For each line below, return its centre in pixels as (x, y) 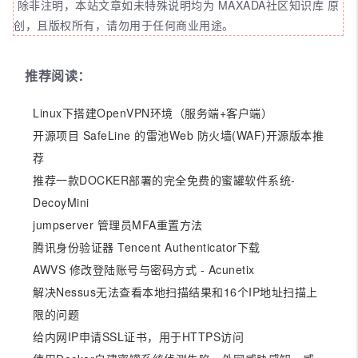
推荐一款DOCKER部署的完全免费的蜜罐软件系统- (164, 179)
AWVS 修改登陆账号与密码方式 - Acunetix (144, 269)
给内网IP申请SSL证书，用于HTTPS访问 (138, 336)
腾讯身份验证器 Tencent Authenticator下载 (147, 247)
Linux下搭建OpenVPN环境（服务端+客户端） (153, 112)
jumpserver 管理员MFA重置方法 (118, 224)
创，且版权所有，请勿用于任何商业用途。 (124, 24)
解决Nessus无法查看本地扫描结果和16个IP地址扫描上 (175, 291)
